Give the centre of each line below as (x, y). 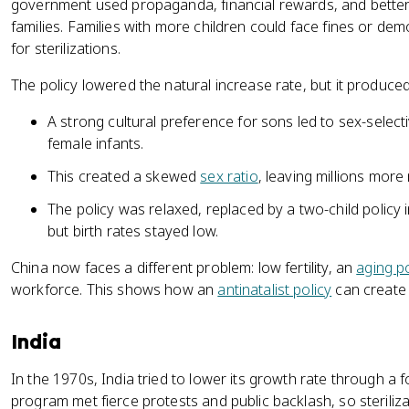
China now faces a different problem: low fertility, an (184, 267)
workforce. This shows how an (115, 289)
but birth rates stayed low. (133, 231)
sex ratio (229, 176)
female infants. (96, 143)
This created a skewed (124, 176)
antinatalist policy (275, 289)
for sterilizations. (66, 48)
